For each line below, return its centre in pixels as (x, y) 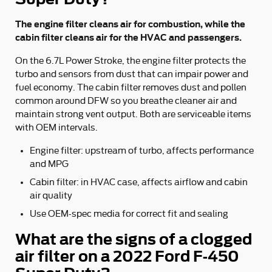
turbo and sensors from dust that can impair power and (132, 74)
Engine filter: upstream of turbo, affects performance (142, 151)
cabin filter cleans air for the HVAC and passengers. (128, 37)
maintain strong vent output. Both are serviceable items (133, 114)
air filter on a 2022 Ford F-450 (127, 257)
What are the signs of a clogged (134, 240)
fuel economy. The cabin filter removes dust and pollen (131, 87)
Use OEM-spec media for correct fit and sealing (129, 214)
